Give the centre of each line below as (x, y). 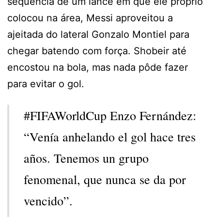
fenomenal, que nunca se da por (105, 179)
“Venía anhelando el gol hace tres (110, 136)
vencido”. (48, 200)
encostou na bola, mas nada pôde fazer (98, 67)
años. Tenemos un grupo (86, 158)
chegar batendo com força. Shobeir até (97, 51)
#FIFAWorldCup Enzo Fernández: (110, 115)
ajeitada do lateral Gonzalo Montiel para (98, 34)
